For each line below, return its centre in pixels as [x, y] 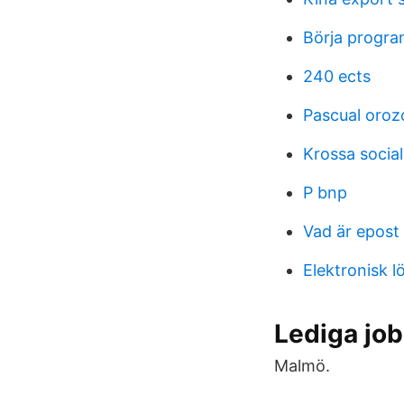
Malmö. [302, 366]
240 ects [337, 76]
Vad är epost [351, 231]
